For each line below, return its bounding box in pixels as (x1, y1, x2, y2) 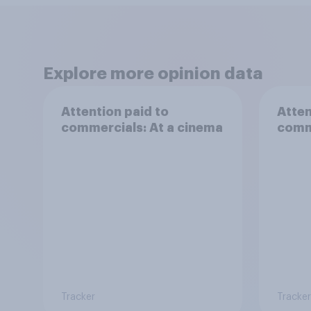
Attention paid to (60, 105, 169, 118)
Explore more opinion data (43, 65, 263, 82)
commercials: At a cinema (60, 121, 223, 134)
